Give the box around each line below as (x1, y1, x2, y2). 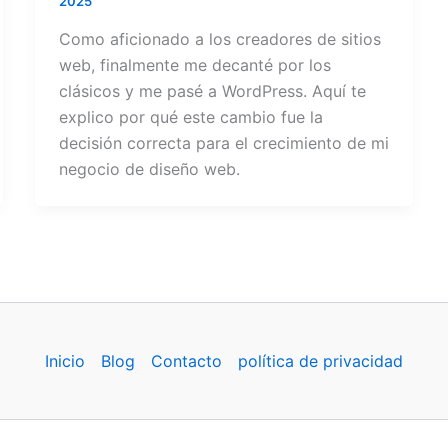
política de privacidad (237, 351, 403, 371)
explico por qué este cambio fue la (58, 106, 323, 127)
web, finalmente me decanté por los (58, 54, 331, 75)
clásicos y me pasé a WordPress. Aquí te (58, 80, 366, 101)
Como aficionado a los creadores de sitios (58, 28, 381, 49)
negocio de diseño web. (58, 158, 240, 179)
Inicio (44, 351, 85, 371)
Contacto (150, 351, 222, 371)
